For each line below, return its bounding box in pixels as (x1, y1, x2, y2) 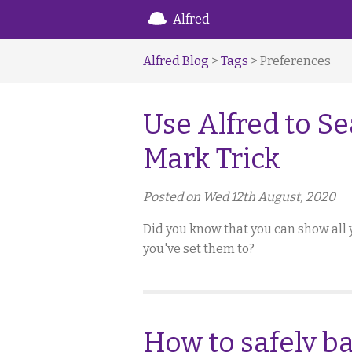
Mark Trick (143, 142, 280, 175)
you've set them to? (143, 241, 255, 256)
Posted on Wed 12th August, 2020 (143, 189, 335, 204)
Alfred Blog (143, 53, 209, 68)
